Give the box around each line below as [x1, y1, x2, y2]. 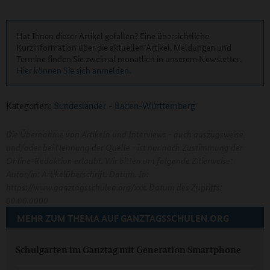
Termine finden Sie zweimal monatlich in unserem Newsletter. [16, 52, 242, 65]
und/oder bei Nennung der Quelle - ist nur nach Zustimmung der [6, 141, 243, 154]
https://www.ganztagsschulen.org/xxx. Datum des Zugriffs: [6, 181, 222, 193]
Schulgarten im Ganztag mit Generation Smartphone [16, 243, 241, 257]
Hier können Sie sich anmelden [16, 64, 129, 77]
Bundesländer [51, 99, 106, 112]
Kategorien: [6, 99, 51, 112]
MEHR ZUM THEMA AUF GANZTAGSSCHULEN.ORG [17, 212, 229, 225]
